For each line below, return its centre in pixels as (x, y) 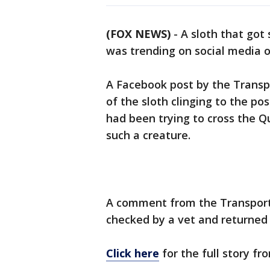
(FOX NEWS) (138, 34)
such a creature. (148, 135)
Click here (133, 253)
